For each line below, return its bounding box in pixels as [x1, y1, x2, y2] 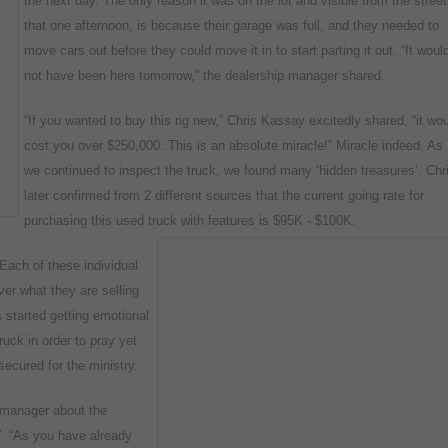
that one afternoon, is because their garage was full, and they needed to [24, 17, 439, 33]
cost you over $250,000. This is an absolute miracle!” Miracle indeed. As [24, 137, 443, 153]
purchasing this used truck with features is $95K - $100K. [24, 212, 356, 228]
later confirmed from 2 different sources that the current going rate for [24, 187, 424, 203]
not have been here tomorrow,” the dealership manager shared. [24, 67, 389, 83]
